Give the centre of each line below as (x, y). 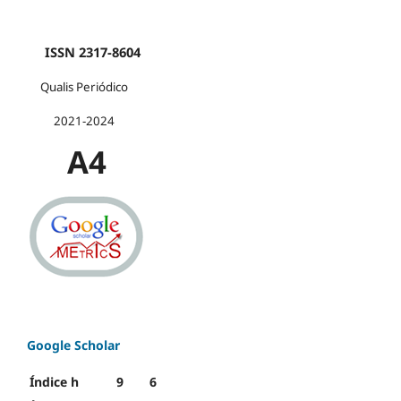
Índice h (54, 382)
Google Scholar (73, 346)
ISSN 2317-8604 (84, 52)
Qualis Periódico (77, 87)
